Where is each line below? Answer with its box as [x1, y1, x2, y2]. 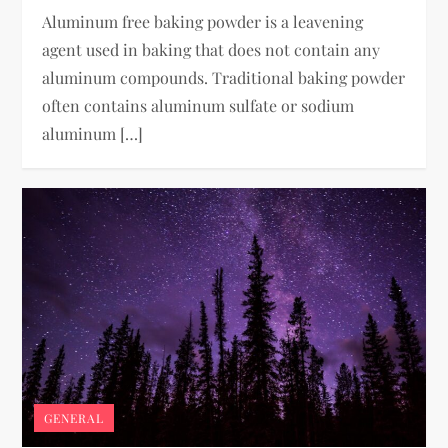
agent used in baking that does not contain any [42, 39, 381, 61]
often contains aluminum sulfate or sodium [42, 95, 355, 117]
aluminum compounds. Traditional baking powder [42, 67, 406, 89]
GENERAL [44, 410, 105, 427]
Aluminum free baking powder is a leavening [42, 11, 364, 33]
